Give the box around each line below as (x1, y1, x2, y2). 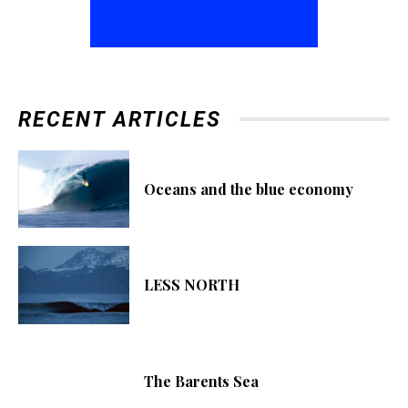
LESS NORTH (144, 275, 240, 295)
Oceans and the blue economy (144, 178, 354, 199)
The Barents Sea (144, 371, 260, 391)
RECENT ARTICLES (18, 107, 221, 132)
